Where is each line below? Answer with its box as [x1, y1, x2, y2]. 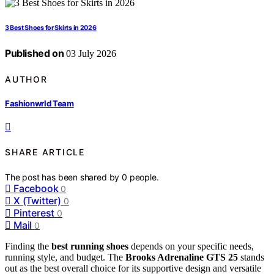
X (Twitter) [13, 194, 61, 207]
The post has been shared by [5, 171, 122, 182]
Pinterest [13, 206, 55, 219]
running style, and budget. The [5, 251, 125, 262]
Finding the [5, 240, 51, 251]
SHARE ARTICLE [5, 147, 85, 158]
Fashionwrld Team [5, 98, 74, 108]
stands [238, 251, 264, 262]
